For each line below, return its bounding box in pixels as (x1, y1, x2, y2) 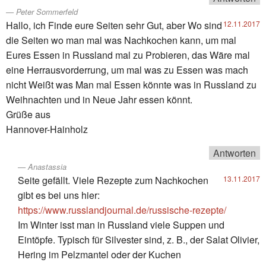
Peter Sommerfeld (16, 5, 78, 17)
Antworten (213, 145, 256, 160)
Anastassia (28, 160, 66, 172)
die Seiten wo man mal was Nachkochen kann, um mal (6, 33, 236, 47)
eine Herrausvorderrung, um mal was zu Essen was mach (6, 62, 248, 77)
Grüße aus (6, 107, 50, 121)
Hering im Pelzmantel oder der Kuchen (18, 247, 181, 261)
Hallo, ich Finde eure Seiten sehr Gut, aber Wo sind (6, 18, 222, 32)
